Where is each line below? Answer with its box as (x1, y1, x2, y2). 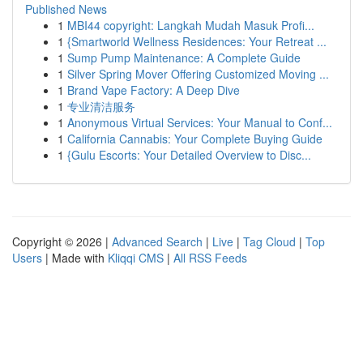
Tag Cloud (243, 233, 296, 250)
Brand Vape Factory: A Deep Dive (67, 82, 240, 98)
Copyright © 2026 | (12, 233, 112, 250)
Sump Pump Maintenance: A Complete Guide (67, 49, 301, 66)
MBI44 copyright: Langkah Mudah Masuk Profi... (67, 17, 314, 33)
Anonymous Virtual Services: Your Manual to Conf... (67, 114, 332, 130)
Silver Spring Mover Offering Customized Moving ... (67, 66, 329, 82)
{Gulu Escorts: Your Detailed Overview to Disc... (67, 147, 311, 163)
